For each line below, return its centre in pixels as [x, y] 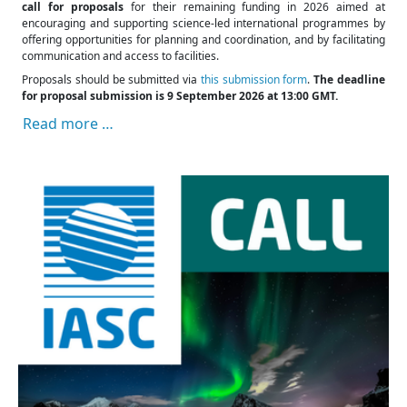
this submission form [254, 79]
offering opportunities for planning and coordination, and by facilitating [203, 39]
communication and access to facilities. [120, 55]
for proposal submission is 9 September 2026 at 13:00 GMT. [180, 95]
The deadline [348, 79]
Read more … [68, 123]
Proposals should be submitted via [111, 79]
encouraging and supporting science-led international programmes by [203, 23]
